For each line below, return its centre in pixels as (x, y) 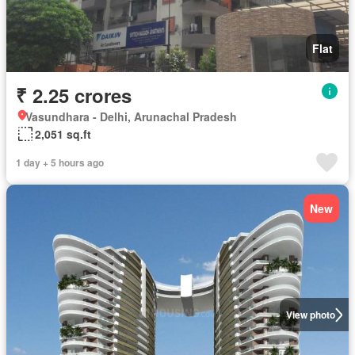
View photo (310, 315)
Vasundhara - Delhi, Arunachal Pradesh (131, 117)
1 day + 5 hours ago (60, 163)
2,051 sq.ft (63, 134)
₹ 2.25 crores (74, 95)
